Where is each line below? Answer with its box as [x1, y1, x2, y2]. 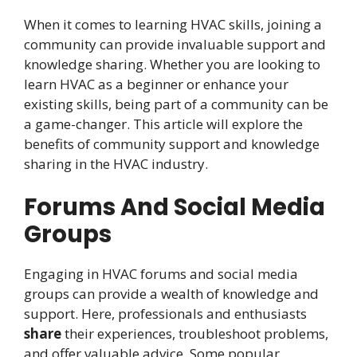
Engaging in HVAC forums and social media [24, 265, 298, 284]
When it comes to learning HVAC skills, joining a [24, 14, 322, 33]
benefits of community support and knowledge [24, 134, 320, 153]
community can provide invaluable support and [24, 34, 326, 53]
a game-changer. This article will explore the [24, 114, 303, 133]
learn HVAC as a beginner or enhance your [24, 74, 288, 93]
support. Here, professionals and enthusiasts [24, 304, 307, 324]
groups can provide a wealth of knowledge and [24, 284, 319, 304]
